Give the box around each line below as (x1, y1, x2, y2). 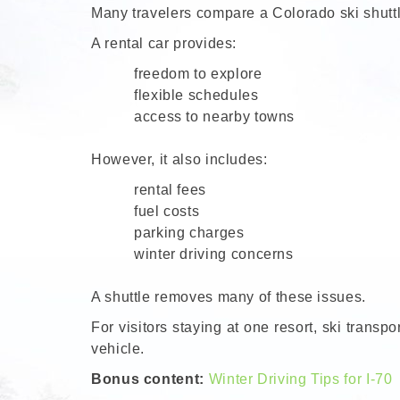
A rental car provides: (91, 36, 237, 52)
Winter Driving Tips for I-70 (208, 371, 393, 387)
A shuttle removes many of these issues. (91, 289, 366, 305)
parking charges (134, 225, 245, 241)
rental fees (134, 182, 207, 198)
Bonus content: (91, 371, 209, 387)
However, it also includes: (91, 152, 268, 168)
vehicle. (91, 341, 146, 357)
